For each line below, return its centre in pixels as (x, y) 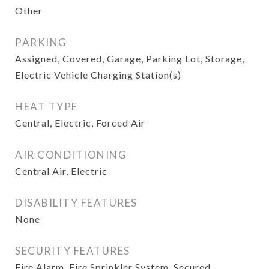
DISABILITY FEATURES (76, 203)
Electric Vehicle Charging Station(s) (98, 75)
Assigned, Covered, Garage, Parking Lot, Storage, (130, 59)
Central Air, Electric (61, 171)
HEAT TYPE (47, 107)
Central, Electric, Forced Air (80, 123)
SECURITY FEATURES (73, 251)
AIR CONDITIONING (71, 155)
